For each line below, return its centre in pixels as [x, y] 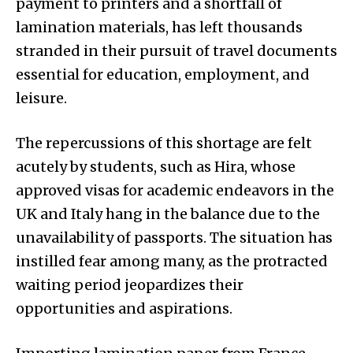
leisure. [41, 98]
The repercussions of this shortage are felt [164, 143]
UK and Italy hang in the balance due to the [168, 214]
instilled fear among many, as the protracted [172, 261]
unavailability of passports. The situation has [174, 237]
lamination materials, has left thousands [159, 27]
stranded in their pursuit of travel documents [176, 50]
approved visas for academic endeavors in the [175, 190]
